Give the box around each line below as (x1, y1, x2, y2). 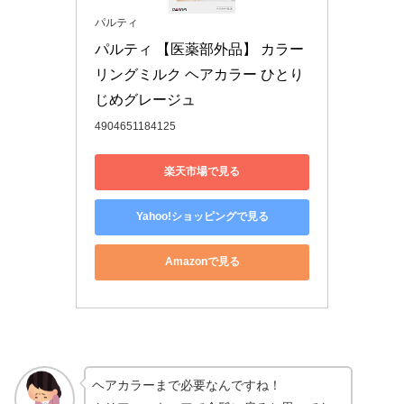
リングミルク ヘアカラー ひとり (95, 66, 304, 82)
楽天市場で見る (164, 165, 240, 179)
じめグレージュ (95, 91, 196, 107)
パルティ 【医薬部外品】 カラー (95, 41, 304, 57)
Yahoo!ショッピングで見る (135, 210, 269, 224)
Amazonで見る (164, 255, 240, 269)
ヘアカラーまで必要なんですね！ (91, 377, 281, 392)
